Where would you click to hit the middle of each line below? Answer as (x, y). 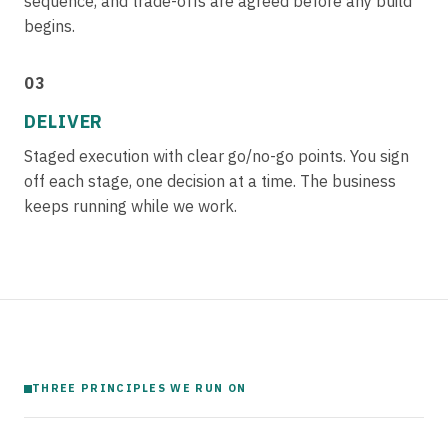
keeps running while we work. (130, 206)
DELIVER (64, 121)
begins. (49, 26)
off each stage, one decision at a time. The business (210, 181)
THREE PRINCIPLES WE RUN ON (139, 388)
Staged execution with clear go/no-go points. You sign (216, 156)
